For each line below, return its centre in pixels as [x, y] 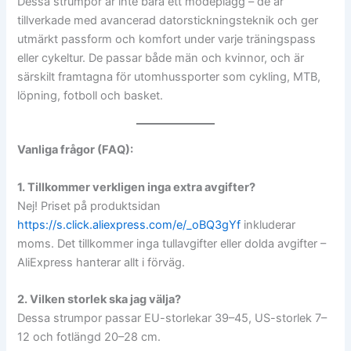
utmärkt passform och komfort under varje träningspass [167, 39]
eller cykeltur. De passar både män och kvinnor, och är [161, 58]
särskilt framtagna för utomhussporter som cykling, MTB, [169, 77]
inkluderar [268, 224]
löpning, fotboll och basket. [90, 96]
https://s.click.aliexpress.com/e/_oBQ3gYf [129, 224]
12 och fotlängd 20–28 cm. [89, 337]
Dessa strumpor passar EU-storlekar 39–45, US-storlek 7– [172, 318]
